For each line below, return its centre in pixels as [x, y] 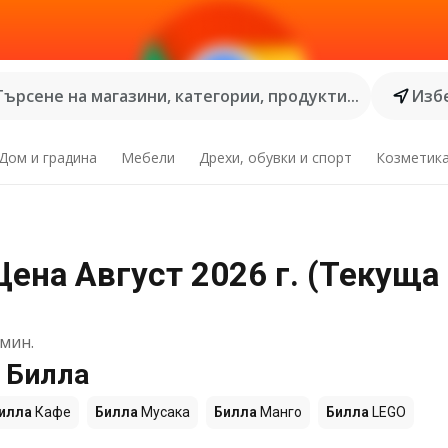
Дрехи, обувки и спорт [275, 157]
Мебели [148, 157]
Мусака [164, 412]
